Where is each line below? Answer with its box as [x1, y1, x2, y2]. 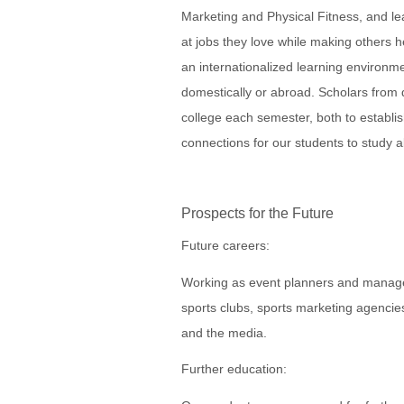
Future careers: [181, 238, 270, 253]
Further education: [181, 362, 287, 377]
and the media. [181, 325, 267, 340]
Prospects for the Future [181, 204, 334, 221]
